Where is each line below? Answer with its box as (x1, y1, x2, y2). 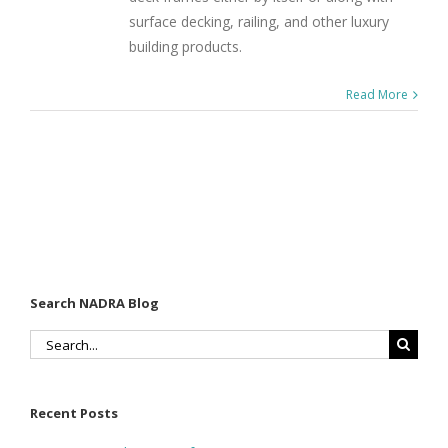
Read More (346, 86, 408, 104)
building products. (129, 37, 242, 57)
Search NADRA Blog (30, 293, 159, 312)
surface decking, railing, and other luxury (129, 12, 389, 32)
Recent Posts (30, 404, 118, 423)
